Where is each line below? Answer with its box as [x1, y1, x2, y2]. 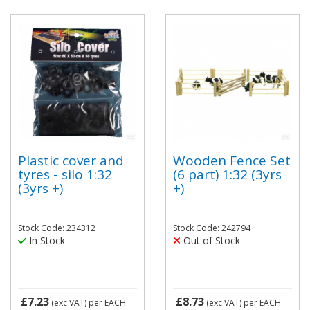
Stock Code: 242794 [173, 222, 250, 234]
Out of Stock [181, 234, 240, 247]
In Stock [26, 234, 65, 247]
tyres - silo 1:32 [18, 165, 112, 183]
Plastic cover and [18, 151, 124, 170]
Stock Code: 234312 [18, 222, 95, 234]
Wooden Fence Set [173, 151, 291, 170]
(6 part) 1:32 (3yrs [173, 165, 282, 183]
